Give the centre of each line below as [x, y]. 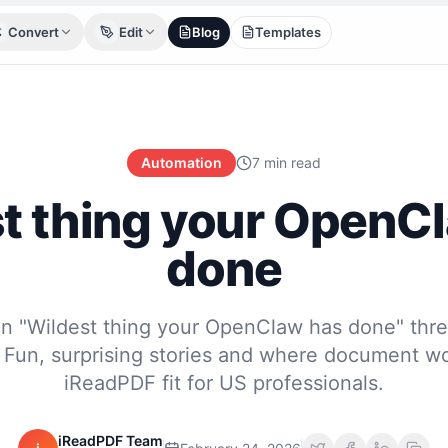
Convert [33, 31]
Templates [288, 31]
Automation [181, 162]
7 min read [286, 162]
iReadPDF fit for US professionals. [224, 383]
